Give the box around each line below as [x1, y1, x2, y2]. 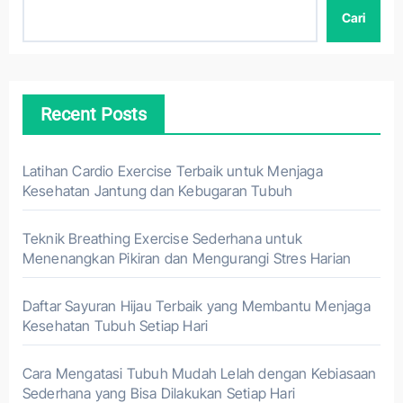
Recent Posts [40, 103, 147, 125]
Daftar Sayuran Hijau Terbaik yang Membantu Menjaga [22, 297, 371, 315]
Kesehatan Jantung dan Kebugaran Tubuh [22, 182, 293, 200]
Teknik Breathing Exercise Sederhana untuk [22, 229, 302, 247]
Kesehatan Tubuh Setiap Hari [22, 317, 209, 335]
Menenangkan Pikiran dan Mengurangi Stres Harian [22, 249, 352, 267]
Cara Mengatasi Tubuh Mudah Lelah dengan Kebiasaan [22, 364, 377, 382]
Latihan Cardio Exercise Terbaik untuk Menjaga [22, 162, 323, 180]
